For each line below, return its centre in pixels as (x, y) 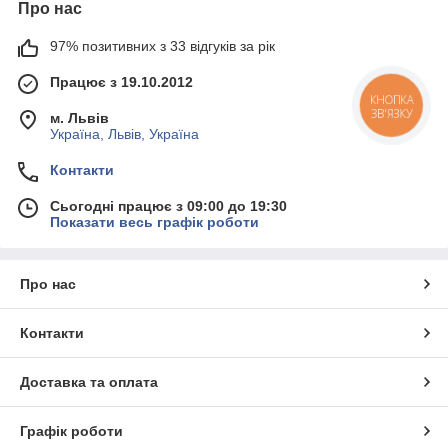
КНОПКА (391, 103)
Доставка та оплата (89, 382)
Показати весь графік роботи (154, 222)
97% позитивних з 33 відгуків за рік (162, 46)
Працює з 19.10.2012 (121, 82)
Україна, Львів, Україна (124, 134)
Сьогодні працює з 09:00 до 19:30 (168, 206)
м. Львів (79, 118)
